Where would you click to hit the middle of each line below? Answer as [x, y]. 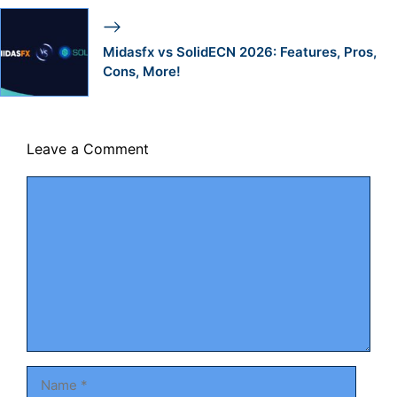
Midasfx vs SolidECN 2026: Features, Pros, [239, 52]
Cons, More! [141, 72]
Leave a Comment [88, 148]
